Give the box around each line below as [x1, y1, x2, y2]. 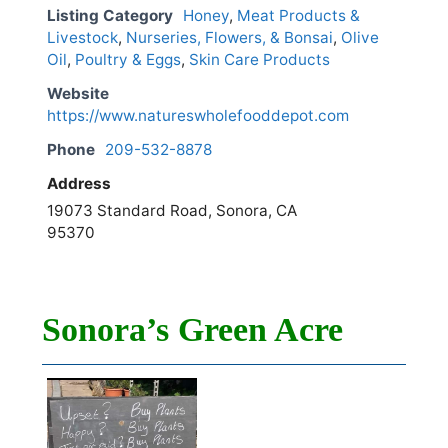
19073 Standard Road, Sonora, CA [47, 201, 297, 221]
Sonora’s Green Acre [42, 311, 343, 349]
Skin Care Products [189, 50, 330, 70]
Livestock [47, 28, 118, 48]
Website [47, 84, 109, 104]
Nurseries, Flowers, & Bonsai [126, 28, 333, 48]
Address [47, 174, 111, 194]
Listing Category [47, 6, 173, 26]
